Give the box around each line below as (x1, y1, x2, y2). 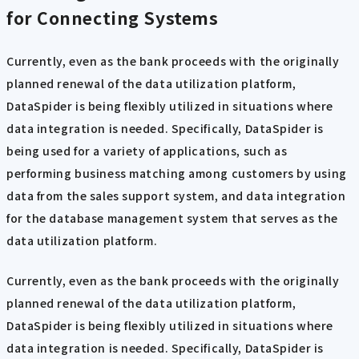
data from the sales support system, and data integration (6, 187, 346, 204)
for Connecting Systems (6, 6, 219, 30)
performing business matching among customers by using (6, 164, 347, 181)
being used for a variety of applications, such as (6, 142, 288, 159)
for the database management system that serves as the (6, 209, 338, 226)
